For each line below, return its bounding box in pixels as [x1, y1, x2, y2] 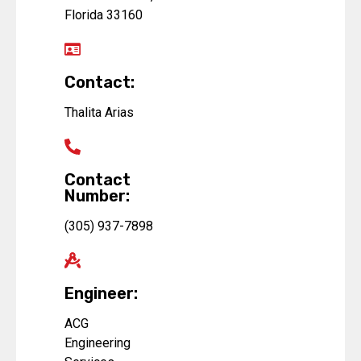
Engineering [64, 334, 131, 351]
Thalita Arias [64, 104, 134, 120]
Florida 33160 [64, 6, 143, 23]
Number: [64, 185, 130, 205]
